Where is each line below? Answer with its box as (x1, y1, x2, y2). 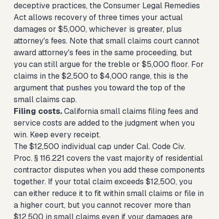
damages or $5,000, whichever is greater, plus (14, 24, 182, 34)
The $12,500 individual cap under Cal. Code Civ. (14, 141, 185, 152)
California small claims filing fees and (62, 106, 198, 116)
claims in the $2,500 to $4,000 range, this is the (14, 71, 188, 81)
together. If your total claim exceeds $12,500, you (14, 176, 192, 187)
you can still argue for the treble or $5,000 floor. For (14, 59, 204, 69)
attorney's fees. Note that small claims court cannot (14, 36, 199, 46)
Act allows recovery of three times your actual (14, 12, 183, 22)
